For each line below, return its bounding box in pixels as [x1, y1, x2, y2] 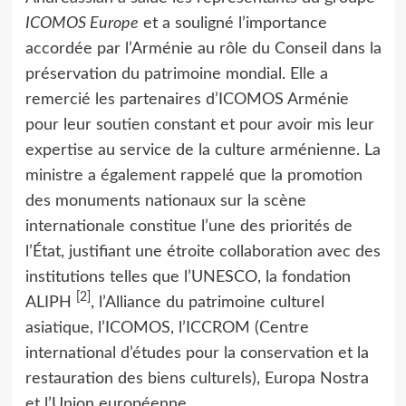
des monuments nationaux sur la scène [24, 193, 306, 209]
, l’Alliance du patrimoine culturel [90, 295, 324, 311]
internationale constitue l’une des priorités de [24, 218, 353, 235]
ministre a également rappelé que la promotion [24, 168, 362, 184]
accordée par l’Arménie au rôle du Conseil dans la [24, 41, 382, 57]
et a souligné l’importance [138, 15, 327, 32]
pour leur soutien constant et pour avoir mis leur [24, 117, 374, 133]
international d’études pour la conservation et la [24, 345, 369, 362]
